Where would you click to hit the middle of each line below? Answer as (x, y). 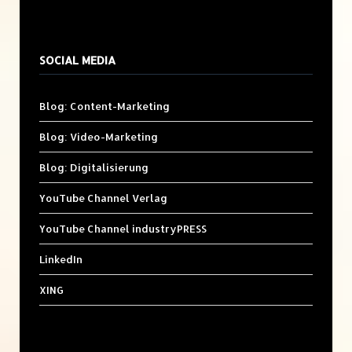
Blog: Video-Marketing (99, 137)
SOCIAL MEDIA (77, 60)
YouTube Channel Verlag (103, 198)
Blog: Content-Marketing (104, 106)
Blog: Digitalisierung (94, 168)
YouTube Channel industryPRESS (123, 229)
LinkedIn (61, 260)
